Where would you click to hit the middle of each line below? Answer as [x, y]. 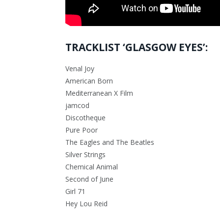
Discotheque [85, 118]
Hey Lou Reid [86, 204]
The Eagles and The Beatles [110, 142]
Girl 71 [75, 192]
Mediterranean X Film [99, 93]
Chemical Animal [92, 167]
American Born [89, 81]
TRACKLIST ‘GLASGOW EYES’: [137, 47]
